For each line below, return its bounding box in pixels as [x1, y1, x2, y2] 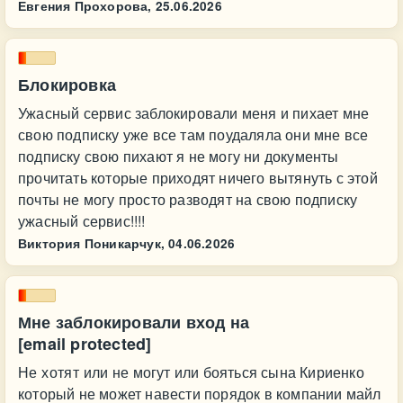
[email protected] [18, 332, 152, 355]
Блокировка [18, 73, 116, 96]
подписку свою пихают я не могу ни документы [18, 146, 339, 166]
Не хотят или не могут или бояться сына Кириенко [18, 362, 364, 382]
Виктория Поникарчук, [18, 235, 165, 252]
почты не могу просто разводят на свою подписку [18, 189, 358, 210]
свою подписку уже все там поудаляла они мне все [18, 124, 369, 145]
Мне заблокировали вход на [18, 310, 249, 334]
